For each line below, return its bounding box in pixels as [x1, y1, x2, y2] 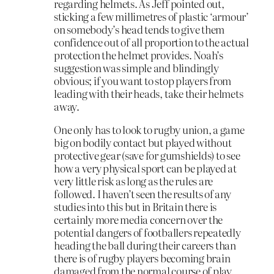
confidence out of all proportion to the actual [54, 34, 249, 50]
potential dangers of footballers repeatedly [54, 224, 241, 240]
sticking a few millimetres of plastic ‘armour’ [54, 9, 249, 24]
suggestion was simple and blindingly [54, 60, 219, 76]
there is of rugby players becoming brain [54, 250, 231, 265]
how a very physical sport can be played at [54, 160, 237, 176]
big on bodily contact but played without [54, 134, 232, 150]
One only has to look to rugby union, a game [54, 121, 245, 137]
